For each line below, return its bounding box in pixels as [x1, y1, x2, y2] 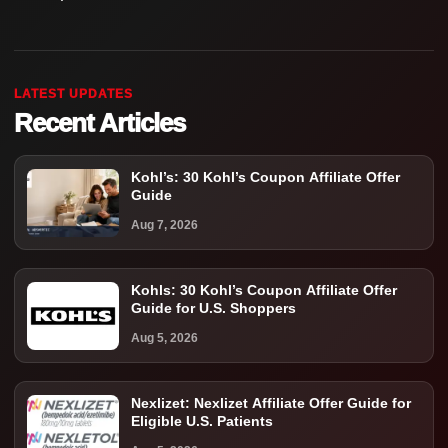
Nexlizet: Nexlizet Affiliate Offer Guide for [131, 395, 411, 412]
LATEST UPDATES [14, 87, 133, 102]
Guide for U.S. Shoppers [131, 300, 296, 317]
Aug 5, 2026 [131, 331, 198, 346]
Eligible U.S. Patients [131, 413, 273, 430]
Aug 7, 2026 [131, 218, 198, 233]
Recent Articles [14, 108, 185, 139]
